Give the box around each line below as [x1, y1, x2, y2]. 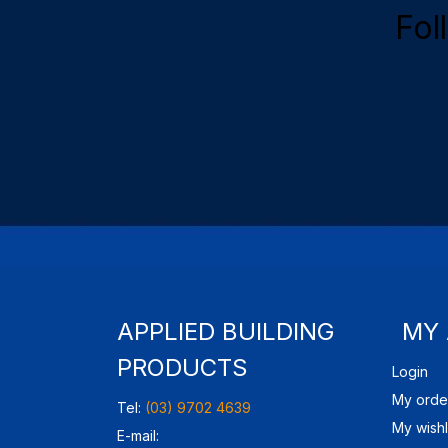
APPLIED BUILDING [117, 316, 335, 346]
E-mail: [117, 426, 159, 444]
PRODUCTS [117, 352, 248, 382]
